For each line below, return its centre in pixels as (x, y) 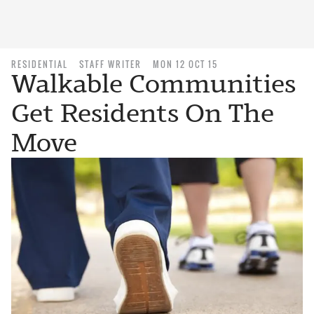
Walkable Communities (153, 84)
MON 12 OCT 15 (185, 64)
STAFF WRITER (110, 64)
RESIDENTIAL (40, 64)
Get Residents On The (143, 113)
